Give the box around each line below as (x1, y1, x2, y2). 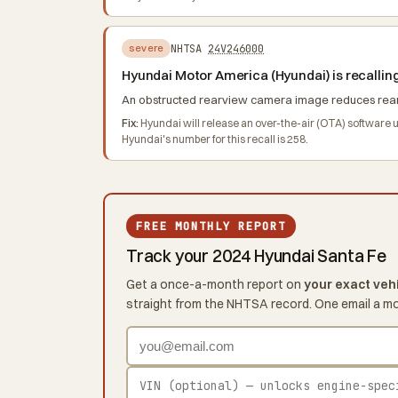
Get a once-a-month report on (126, 276, 304, 293)
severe (129, 42, 164, 54)
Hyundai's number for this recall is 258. (122, 132, 308, 146)
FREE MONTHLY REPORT (136, 219, 286, 235)
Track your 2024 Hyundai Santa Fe (126, 245, 386, 267)
